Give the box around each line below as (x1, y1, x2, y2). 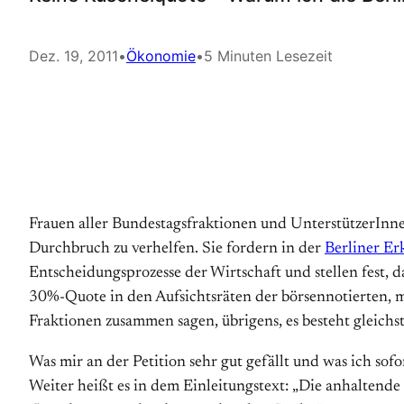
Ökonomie (126, 47, 196, 65)
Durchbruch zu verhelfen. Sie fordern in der (29, 241, 325, 257)
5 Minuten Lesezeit (204, 47, 333, 65)
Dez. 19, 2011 (29, 47, 118, 65)
